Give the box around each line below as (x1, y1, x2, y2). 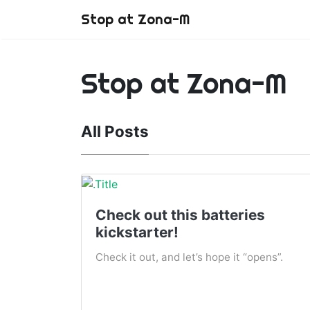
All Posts (81, 122, 149, 140)
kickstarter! (95, 223, 179, 241)
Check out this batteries (95, 206, 265, 224)
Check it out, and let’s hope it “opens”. (95, 250, 283, 264)
